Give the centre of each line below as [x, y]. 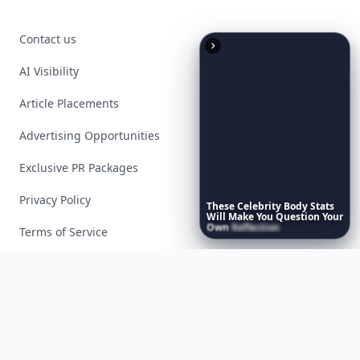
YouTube [102, 316]
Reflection [255, 227]
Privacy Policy [55, 200]
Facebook [48, 316]
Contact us [48, 39]
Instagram [70, 316]
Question [297, 217]
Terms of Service [63, 232]
